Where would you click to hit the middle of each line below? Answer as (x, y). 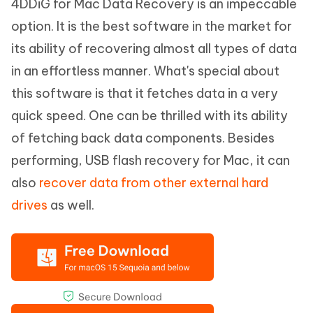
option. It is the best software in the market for (152, 26)
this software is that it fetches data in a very (145, 93)
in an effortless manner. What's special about (145, 71)
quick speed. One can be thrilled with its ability (150, 115)
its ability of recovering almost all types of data (154, 48)
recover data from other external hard (154, 182)
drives (29, 205)
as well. (71, 205)
